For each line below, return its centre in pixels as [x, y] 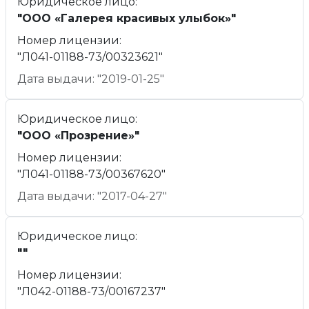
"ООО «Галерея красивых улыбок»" [127, 19]
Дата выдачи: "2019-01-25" [91, 79]
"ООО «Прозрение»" [78, 136]
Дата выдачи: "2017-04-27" [92, 197]
